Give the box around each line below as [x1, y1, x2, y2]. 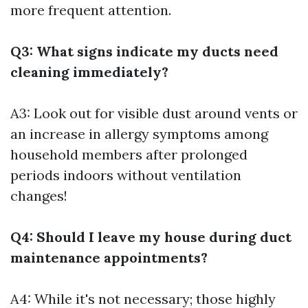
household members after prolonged [10, 146, 247, 164]
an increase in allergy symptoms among [10, 125, 268, 143]
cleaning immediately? [10, 63, 168, 81]
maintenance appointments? [10, 249, 208, 267]
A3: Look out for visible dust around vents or [10, 104, 298, 122]
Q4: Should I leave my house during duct [10, 228, 291, 246]
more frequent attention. [10, 1, 171, 19]
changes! [10, 187, 67, 205]
